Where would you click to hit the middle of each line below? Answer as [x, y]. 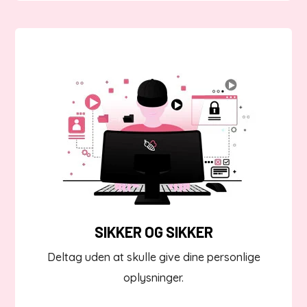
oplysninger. [153, 278]
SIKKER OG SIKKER [153, 232]
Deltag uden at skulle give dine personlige [153, 257]
